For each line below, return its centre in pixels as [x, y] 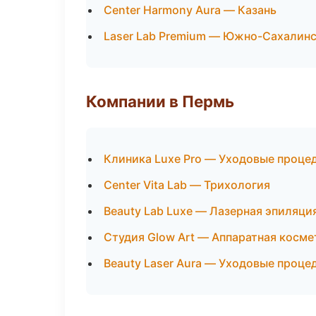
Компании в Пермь [160, 101]
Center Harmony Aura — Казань [190, 10]
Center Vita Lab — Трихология [187, 185]
